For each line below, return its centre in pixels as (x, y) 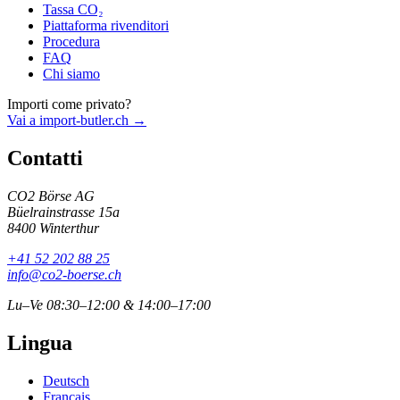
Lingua (40, 342)
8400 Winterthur (53, 228)
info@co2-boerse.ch (64, 274)
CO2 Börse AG (51, 196)
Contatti (45, 158)
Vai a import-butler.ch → (77, 121)
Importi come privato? (69, 104)
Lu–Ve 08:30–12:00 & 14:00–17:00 (109, 304)
